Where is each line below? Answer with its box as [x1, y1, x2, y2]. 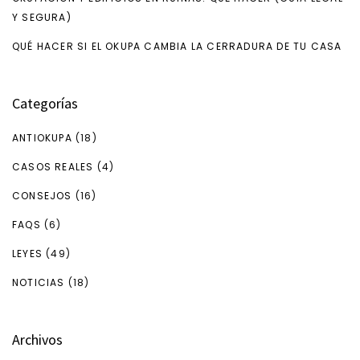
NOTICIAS [12, 276, 65, 290]
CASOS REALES [12, 160, 94, 174]
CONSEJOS [12, 189, 72, 203]
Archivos [12, 330, 63, 350]
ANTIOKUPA [12, 131, 72, 145]
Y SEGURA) [12, 10, 72, 25]
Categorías [12, 94, 78, 113]
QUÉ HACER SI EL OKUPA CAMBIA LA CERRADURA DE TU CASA [12, 39, 342, 54]
